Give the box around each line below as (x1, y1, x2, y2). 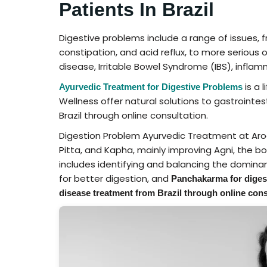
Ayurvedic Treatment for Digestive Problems (59, 81, 243, 92)
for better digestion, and (59, 172, 171, 185)
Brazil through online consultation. (59, 108, 208, 122)
